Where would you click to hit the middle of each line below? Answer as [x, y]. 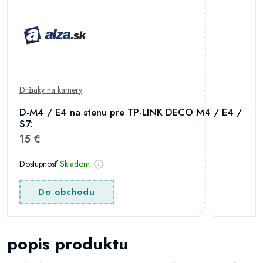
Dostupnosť [40, 164]
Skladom [75, 164]
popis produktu [68, 244]
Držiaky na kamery [51, 90]
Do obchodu [67, 192]
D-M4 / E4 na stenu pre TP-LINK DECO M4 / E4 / [131, 112]
